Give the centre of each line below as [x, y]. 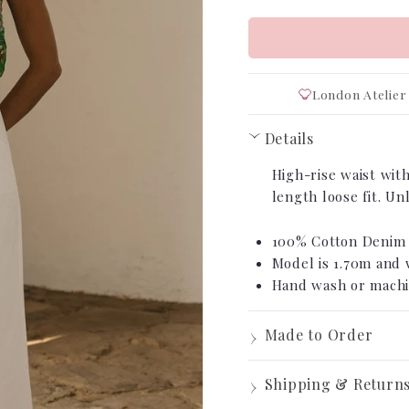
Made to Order [319, 335]
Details [289, 138]
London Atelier [359, 94]
